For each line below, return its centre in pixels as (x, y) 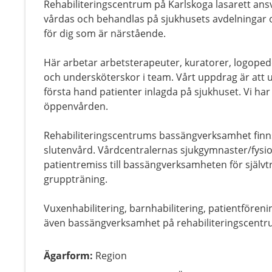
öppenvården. (76, 106)
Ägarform (67, 256)
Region (111, 256)
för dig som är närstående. (105, 33)
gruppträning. (76, 179)
